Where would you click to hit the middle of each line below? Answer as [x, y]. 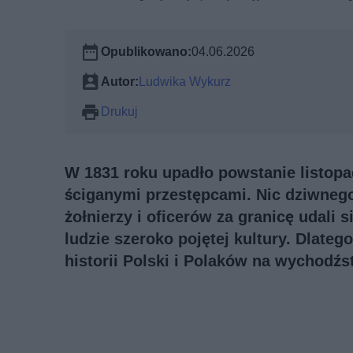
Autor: [120, 81]
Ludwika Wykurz [185, 81]
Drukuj [119, 111]
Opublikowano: [146, 51]
